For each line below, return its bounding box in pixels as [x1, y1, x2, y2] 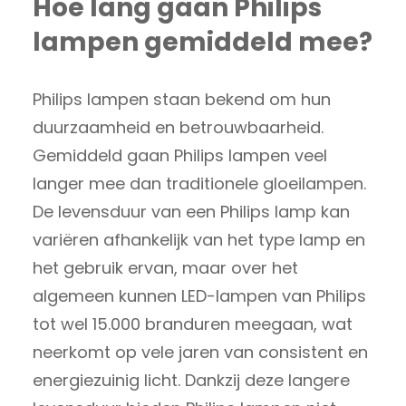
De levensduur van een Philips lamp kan [33, 199, 350, 223]
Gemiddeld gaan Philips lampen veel [33, 143, 327, 167]
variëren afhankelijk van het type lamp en [33, 227, 365, 251]
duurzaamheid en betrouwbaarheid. [33, 115, 324, 139]
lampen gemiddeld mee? [33, 24, 372, 60]
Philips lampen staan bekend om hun [33, 87, 331, 111]
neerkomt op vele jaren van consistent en [33, 340, 368, 363]
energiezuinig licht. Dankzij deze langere [33, 368, 350, 391]
